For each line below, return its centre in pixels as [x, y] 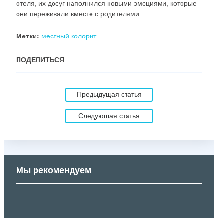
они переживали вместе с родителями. [79, 13]
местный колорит [69, 36]
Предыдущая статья [109, 94]
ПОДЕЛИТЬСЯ [40, 60]
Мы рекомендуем [54, 170]
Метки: [28, 36]
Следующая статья [109, 116]
